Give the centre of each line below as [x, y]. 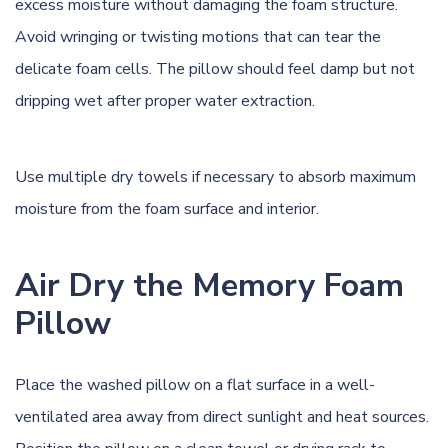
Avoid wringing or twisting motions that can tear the [198, 36]
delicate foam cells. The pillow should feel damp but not [215, 68]
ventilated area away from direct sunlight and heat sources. [222, 416]
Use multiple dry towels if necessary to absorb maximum [215, 176]
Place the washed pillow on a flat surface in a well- [195, 384]
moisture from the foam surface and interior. [167, 208]
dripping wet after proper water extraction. [165, 100]
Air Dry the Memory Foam [209, 285]
